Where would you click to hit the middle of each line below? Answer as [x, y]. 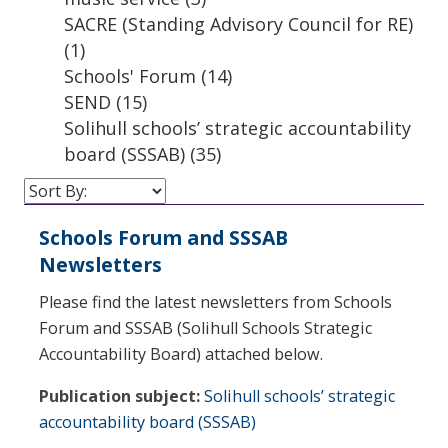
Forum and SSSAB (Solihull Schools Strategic [205, 327]
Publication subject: [119, 395]
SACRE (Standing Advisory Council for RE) [238, 23]
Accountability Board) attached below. [181, 353]
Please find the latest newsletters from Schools [215, 301]
